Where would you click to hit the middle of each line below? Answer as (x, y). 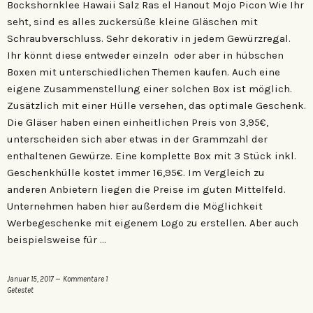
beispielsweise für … (57, 239)
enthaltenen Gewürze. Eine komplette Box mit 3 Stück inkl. (152, 155)
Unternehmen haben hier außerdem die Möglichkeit (135, 206)
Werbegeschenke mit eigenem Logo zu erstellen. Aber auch (153, 223)
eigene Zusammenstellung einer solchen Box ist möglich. (150, 88)
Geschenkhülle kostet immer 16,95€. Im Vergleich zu (136, 172)
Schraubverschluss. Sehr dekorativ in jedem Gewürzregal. (149, 38)
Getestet (20, 290)
